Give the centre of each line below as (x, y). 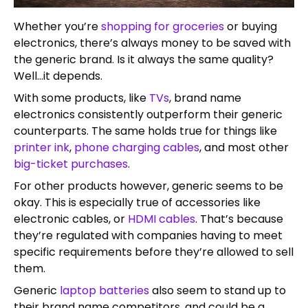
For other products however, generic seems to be (148, 186)
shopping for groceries (163, 26)
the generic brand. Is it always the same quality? (144, 59)
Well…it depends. (58, 76)
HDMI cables (162, 219)
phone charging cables (137, 147)
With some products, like (81, 98)
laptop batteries (104, 290)
